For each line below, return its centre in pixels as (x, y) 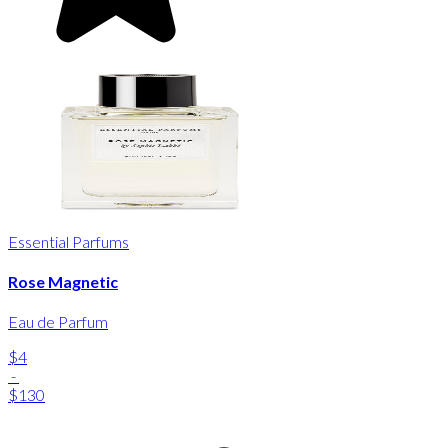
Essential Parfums (68, 241)
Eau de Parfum (58, 322)
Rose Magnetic (63, 281)
